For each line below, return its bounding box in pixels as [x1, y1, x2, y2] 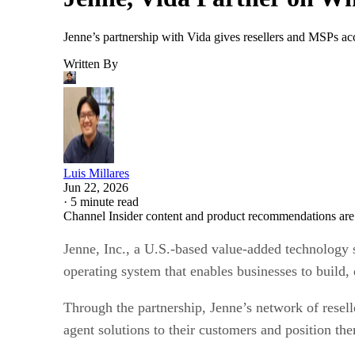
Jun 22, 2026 [63, 180, 128, 194]
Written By [63, 56, 118, 71]
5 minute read [71, 194, 139, 208]
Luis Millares [63, 166, 129, 180]
